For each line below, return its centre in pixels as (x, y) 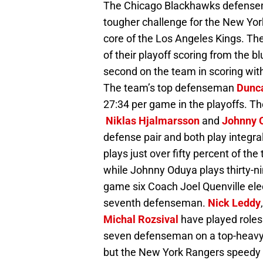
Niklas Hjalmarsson (153, 121)
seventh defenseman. (156, 203)
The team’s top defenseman (170, 88)
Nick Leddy (234, 203)
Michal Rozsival (141, 220)
